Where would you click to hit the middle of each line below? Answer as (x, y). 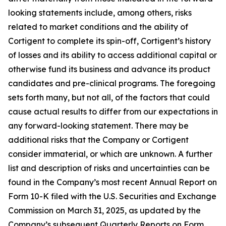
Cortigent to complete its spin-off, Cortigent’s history (109, 41)
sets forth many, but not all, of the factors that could (109, 97)
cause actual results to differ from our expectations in (113, 111)
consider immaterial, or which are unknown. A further (110, 154)
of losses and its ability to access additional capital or (112, 55)
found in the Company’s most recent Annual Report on (112, 182)
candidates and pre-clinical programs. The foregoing (112, 83)
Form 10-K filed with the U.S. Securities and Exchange (112, 196)
